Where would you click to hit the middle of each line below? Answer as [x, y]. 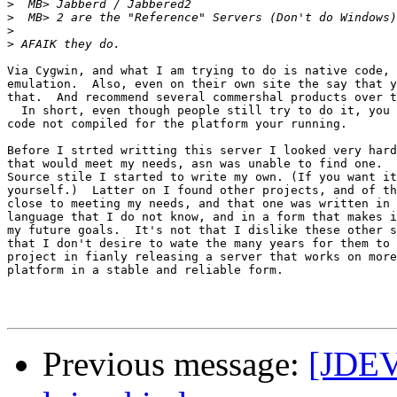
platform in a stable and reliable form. [145, 270]
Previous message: [175, 364]
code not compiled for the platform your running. [177, 124]
